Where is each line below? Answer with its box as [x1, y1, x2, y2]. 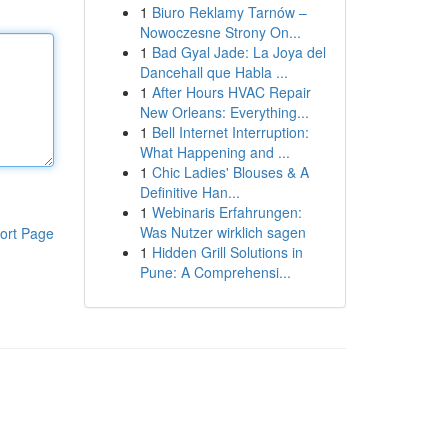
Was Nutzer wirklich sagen [139, 222, 306, 242]
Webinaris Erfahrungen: [151, 202, 302, 222]
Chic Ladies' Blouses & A [151, 162, 309, 182]
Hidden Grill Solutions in [151, 242, 303, 262]
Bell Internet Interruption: [151, 122, 309, 142]
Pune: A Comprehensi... [139, 262, 291, 282]
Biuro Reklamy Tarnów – [151, 2, 307, 22]
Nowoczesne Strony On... [139, 22, 301, 42]
